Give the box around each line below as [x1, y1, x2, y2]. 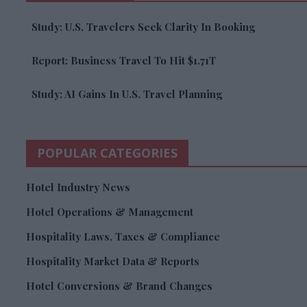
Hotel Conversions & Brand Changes [26, 279, 212, 293]
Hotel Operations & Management [26, 205, 193, 219]
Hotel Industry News [26, 180, 130, 195]
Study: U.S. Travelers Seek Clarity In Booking [32, 20, 255, 34]
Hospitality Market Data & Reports [26, 254, 199, 269]
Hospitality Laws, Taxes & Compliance [26, 230, 220, 244]
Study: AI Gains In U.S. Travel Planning [32, 87, 222, 101]
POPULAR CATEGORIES [37, 145, 177, 162]
